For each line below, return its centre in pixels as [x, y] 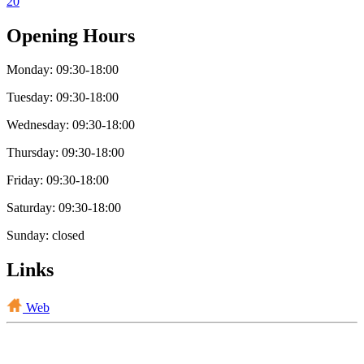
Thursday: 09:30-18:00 [65, 153]
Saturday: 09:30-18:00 [64, 208]
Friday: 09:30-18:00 [58, 180]
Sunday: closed [45, 236]
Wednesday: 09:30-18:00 [71, 125]
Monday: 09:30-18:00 [63, 70]
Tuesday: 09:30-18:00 [63, 97]
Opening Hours [71, 35]
